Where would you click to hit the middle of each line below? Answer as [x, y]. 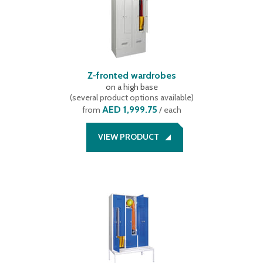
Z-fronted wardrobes [131, 75]
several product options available [131, 97]
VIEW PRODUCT [128, 137]
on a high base [131, 87]
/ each [169, 110]
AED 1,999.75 [129, 109]
